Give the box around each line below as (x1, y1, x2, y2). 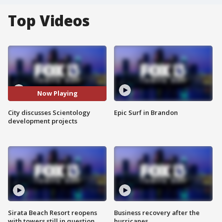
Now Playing (37, 89, 78, 98)
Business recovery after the (114, 208, 200, 218)
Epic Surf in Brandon (114, 108, 178, 117)
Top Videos (8, 10, 90, 31)
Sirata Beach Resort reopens (8, 208, 97, 218)
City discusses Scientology (8, 108, 90, 117)
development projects (8, 116, 77, 125)
